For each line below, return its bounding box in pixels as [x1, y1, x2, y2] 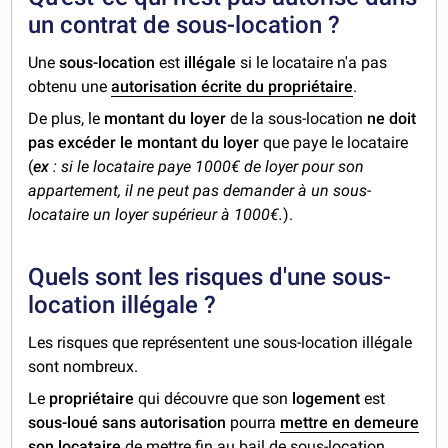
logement [288, 389, 365, 409]
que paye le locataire [259, 133, 409, 153]
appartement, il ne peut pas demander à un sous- [28, 181, 372, 201]
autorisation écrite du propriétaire [111, 77, 354, 97]
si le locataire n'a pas [236, 53, 388, 73]
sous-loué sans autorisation [28, 413, 227, 433]
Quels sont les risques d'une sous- [28, 263, 392, 292]
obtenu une [28, 77, 112, 97]
